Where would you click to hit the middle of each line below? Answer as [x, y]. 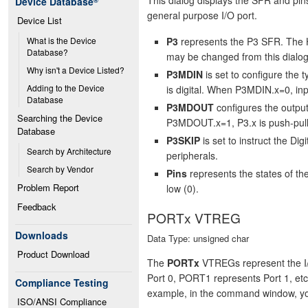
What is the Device [62, 40]
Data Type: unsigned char [198, 238]
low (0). [183, 188]
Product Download [53, 254]
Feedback [37, 207]
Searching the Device [60, 118]
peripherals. [192, 155]
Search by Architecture [69, 151]
